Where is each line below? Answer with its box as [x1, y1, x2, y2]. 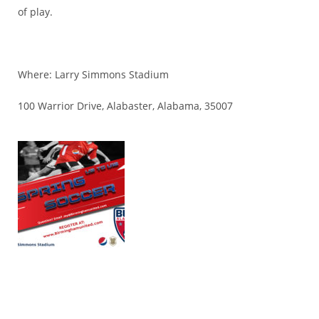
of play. [18, 5, 53, 19]
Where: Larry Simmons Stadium [18, 68, 169, 81]
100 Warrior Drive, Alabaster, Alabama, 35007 [18, 99, 233, 113]
